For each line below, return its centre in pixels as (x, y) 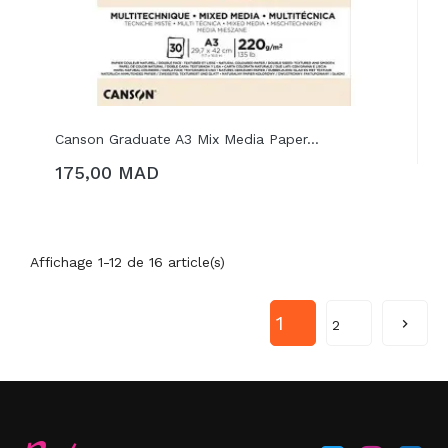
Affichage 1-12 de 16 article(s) (127, 262)
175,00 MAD (107, 172)
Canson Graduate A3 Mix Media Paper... (187, 139)
